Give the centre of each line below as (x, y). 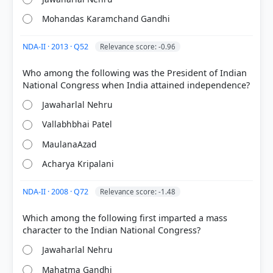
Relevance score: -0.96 (138, 46)
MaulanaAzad (69, 144)
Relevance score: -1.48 (138, 192)
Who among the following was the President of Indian (135, 73)
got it (134, 133)
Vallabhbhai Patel (77, 124)
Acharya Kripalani (78, 164)
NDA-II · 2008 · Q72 (56, 192)
